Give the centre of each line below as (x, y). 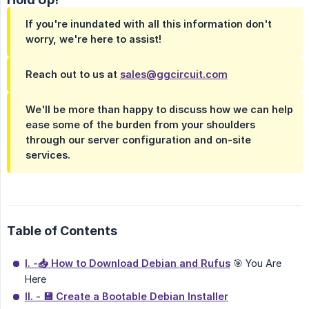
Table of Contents (62, 231)
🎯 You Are (256, 263)
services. (48, 155)
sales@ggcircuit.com (174, 74)
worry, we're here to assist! (93, 39)
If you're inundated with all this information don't (149, 24)
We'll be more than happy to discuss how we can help (159, 109)
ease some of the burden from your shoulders (140, 124)
